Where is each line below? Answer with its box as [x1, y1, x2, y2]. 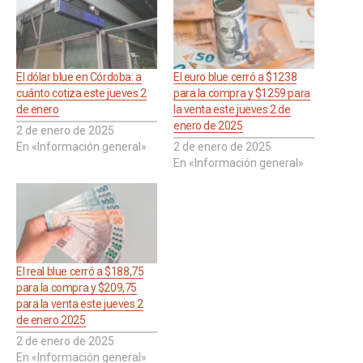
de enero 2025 [16, 314, 86, 327]
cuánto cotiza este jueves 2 [16, 87, 147, 100]
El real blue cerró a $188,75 [16, 265, 144, 279]
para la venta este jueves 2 [16, 297, 143, 311]
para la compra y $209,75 [16, 281, 137, 295]
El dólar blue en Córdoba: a [16, 70, 142, 84]
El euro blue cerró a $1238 [173, 70, 297, 84]
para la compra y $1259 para [173, 87, 310, 100]
